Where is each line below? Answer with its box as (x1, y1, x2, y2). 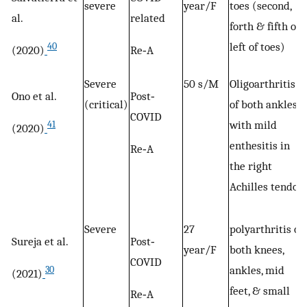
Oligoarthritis (230, 77, 295, 91)
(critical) (84, 97, 128, 112)
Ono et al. (12, 88, 57, 103)
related (130, 10, 165, 25)
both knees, (230, 243, 284, 257)
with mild (230, 118, 277, 132)
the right (230, 159, 272, 173)
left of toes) (230, 40, 285, 54)
